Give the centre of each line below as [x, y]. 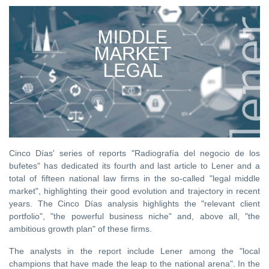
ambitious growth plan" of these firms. [82, 228]
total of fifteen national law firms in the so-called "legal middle [134, 178]
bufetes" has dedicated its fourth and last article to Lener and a [134, 165]
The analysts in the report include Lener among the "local [134, 251]
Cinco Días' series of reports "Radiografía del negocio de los [134, 153]
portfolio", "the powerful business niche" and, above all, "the [134, 216]
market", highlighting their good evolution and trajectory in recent [134, 191]
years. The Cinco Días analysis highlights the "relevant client [134, 203]
